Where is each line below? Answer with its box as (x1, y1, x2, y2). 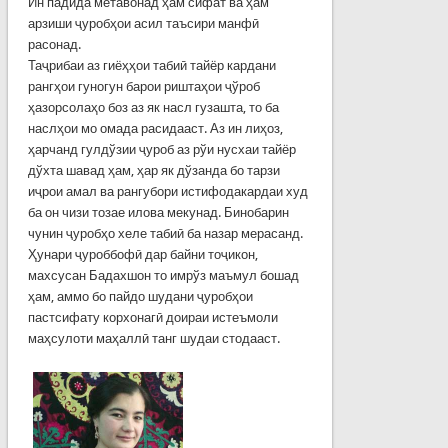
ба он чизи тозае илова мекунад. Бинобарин (27, 204, 289, 220)
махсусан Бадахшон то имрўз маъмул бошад (27, 267, 299, 283)
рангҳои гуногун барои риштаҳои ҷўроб (27, 78, 260, 94)
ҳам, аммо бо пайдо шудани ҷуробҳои (27, 288, 253, 304)
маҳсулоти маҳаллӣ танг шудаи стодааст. (27, 330, 280, 346)
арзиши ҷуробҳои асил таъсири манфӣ (27, 15, 259, 31)
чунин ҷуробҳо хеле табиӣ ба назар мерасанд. (27, 225, 303, 241)
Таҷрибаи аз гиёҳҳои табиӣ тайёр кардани (27, 57, 276, 73)
